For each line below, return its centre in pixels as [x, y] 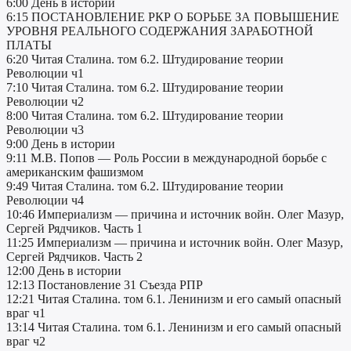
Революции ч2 [45, 102]
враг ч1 [26, 313]
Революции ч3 [45, 130]
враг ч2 [26, 342]
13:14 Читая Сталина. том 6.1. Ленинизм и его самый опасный [174, 327]
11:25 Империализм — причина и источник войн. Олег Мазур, [175, 243]
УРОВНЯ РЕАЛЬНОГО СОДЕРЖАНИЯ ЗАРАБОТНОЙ [160, 31]
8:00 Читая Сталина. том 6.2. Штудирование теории [145, 116]
